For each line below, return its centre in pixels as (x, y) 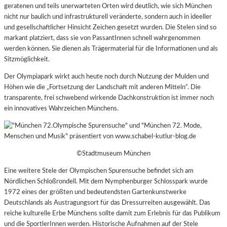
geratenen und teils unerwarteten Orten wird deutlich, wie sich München (108, 6)
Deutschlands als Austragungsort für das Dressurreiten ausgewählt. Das (107, 203)
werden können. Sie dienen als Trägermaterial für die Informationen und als (111, 48)
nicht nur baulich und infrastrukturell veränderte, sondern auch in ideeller (108, 16)
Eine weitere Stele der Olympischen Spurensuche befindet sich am (99, 171)
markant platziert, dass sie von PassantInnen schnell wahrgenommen (102, 38)
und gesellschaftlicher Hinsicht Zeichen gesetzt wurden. (84, 27)
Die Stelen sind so (191, 27)
